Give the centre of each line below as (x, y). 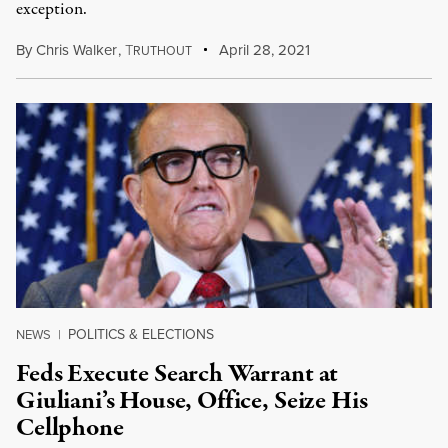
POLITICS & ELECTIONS (141, 334)
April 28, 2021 (263, 50)
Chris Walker (76, 50)
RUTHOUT (162, 51)
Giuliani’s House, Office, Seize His (192, 401)
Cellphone (70, 428)
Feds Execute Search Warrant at (177, 374)
